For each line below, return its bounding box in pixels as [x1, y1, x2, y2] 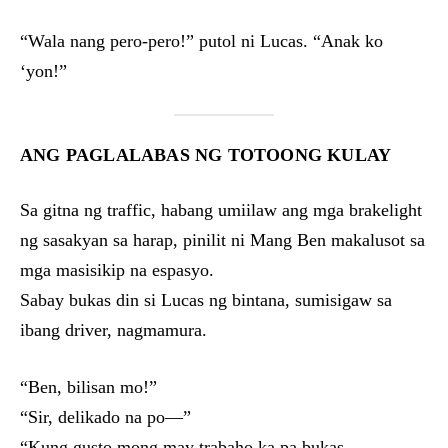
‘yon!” [20, 61, 67, 81]
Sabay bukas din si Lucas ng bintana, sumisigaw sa [20, 290, 392, 310]
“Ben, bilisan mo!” [20, 377, 157, 397]
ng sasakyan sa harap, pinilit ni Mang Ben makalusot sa [20, 230, 425, 250]
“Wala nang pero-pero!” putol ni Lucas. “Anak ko [20, 31, 383, 51]
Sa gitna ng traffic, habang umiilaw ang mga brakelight [20, 200, 422, 220]
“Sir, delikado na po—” [20, 407, 191, 427]
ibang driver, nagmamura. [20, 320, 207, 340]
